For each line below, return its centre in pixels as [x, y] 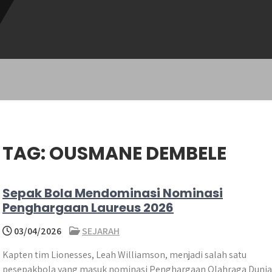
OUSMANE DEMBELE [138, 154]
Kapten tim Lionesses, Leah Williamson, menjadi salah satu [124, 255]
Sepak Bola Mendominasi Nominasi [113, 193]
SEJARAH [101, 231]
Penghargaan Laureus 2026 [88, 208]
